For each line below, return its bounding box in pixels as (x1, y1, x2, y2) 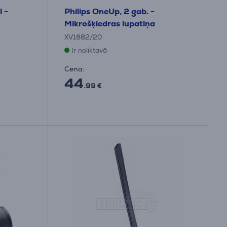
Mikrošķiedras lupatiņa (64, 18, 155, 29)
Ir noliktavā (71, 46, 107, 55)
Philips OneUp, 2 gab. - (64, 6, 155, 17)
